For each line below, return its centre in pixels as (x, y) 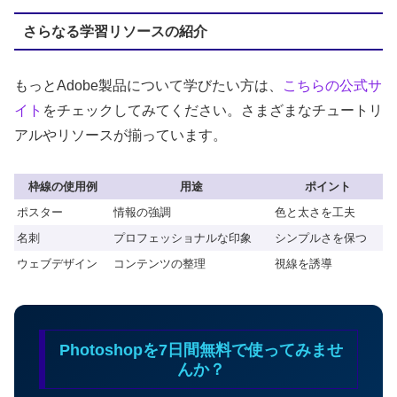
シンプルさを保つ (321, 237)
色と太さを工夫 (315, 212)
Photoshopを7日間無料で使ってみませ (201, 350)
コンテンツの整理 (160, 263)
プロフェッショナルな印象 (183, 237)
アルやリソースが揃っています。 (121, 136)
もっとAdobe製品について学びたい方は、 (148, 86)
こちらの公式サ (332, 86)
